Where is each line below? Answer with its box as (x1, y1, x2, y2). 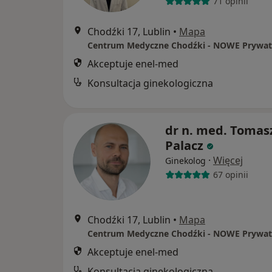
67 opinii (212, 169, 248, 181)
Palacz (165, 137, 203, 154)
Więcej (213, 153, 243, 167)
